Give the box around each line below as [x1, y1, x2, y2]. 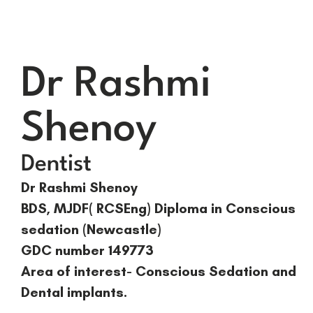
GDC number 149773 [21, 242, 154, 259]
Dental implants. [21, 284, 127, 300]
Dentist [21, 153, 92, 176]
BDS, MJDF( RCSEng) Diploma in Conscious [21, 200, 296, 217]
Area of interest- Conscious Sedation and [21, 263, 296, 279]
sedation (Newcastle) [21, 221, 161, 238]
